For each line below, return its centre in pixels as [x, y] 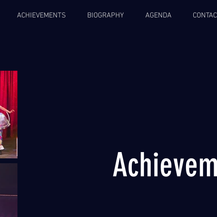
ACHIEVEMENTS [41, 15]
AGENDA [158, 15]
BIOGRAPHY [106, 15]
